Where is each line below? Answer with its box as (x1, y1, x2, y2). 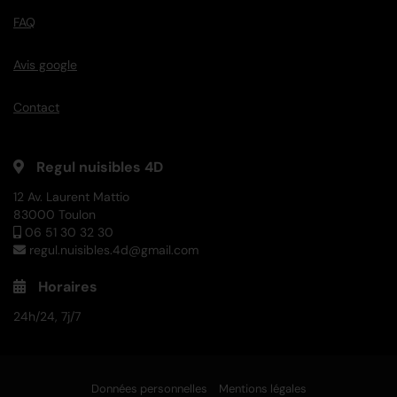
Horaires (35, 277, 97, 297)
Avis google (13, 57, 77, 74)
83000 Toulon (13, 206, 96, 223)
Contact (13, 99, 59, 116)
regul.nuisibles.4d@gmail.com (29, 242, 198, 259)
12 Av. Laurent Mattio (13, 189, 129, 206)
